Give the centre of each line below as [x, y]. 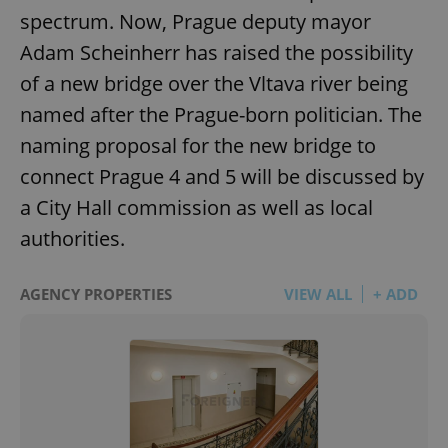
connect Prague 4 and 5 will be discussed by [222, 176]
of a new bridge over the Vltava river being [214, 83]
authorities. [72, 238]
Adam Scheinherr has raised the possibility [216, 52]
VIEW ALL [318, 293]
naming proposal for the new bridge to [198, 145]
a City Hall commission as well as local [196, 207]
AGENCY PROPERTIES [96, 293]
